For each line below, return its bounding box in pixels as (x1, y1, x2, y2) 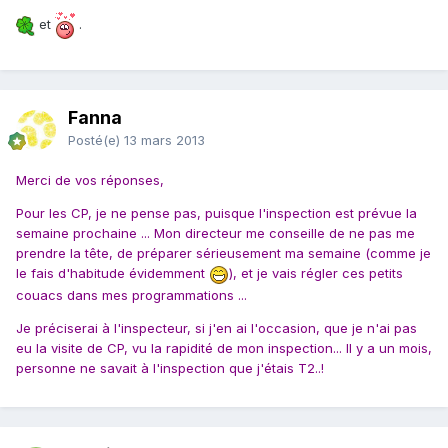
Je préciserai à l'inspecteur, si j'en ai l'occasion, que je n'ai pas (16, 319, 417, 336)
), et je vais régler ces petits (229, 265, 403, 282)
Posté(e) (68, 132, 124, 149)
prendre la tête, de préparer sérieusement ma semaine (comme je (16, 245, 431, 262)
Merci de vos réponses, (16, 172, 164, 189)
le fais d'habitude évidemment (16, 265, 209, 282)
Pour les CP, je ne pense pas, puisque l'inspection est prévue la (16, 205, 417, 222)
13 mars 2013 (124, 132, 205, 149)
